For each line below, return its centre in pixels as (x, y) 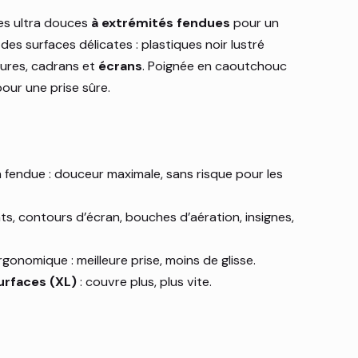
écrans (121, 66)
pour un (255, 23)
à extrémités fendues (161, 23)
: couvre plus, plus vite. (145, 282)
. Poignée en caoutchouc (215, 66)
